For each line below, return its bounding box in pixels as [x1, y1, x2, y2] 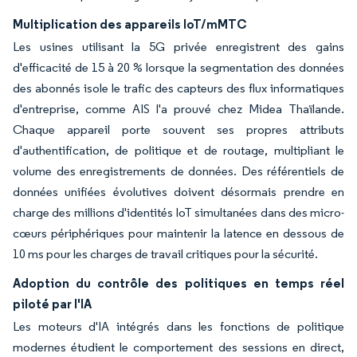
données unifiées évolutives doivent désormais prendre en [13, 184, 344, 199]
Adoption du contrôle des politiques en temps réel [13, 275, 344, 291]
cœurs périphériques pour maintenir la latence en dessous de [13, 226, 344, 241]
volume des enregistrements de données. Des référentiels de [13, 163, 344, 178]
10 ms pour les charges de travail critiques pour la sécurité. [13, 246, 318, 261]
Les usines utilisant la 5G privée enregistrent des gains [13, 39, 344, 54]
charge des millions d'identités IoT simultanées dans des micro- [13, 205, 344, 220]
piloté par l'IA [13, 296, 92, 312]
